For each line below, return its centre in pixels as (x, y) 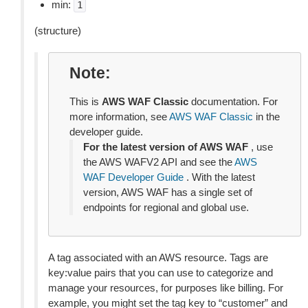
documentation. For (233, 101)
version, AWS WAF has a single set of (168, 192)
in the (266, 117)
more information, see (119, 117)
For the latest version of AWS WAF (166, 147)
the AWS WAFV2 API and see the (159, 162)
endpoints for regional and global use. (166, 207)
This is (86, 101)
